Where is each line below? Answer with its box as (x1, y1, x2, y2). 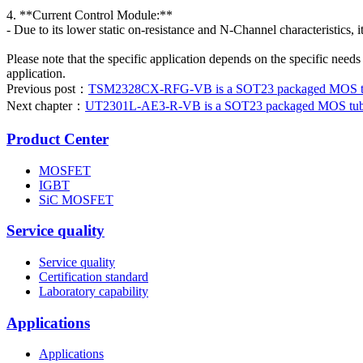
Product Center (6, 130, 109, 147)
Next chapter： (6, 99, 85, 113)
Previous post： (6, 82, 88, 96)
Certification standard (39, 270, 148, 284)
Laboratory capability (39, 284, 148, 298)
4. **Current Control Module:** (6, 8, 173, 23)
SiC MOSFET (39, 192, 113, 207)
